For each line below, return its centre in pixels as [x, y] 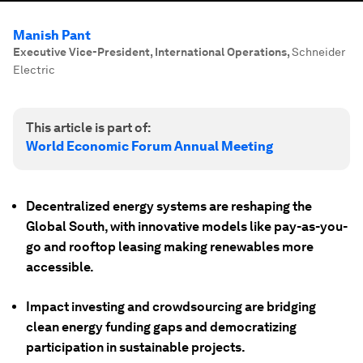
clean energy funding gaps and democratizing [161, 327]
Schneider [318, 52]
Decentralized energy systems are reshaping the [169, 206]
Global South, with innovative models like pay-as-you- [187, 226]
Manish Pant [52, 35]
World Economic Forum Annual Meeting [149, 146]
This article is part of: [88, 128]
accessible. [60, 267]
